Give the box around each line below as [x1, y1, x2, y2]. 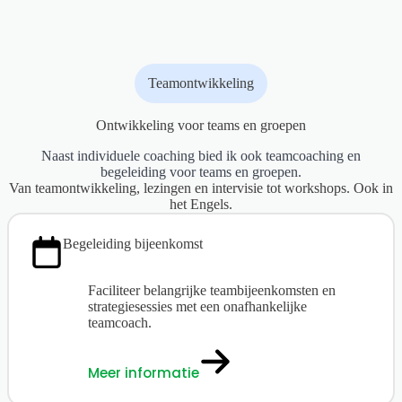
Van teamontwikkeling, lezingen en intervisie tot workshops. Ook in [9, 179, 393, 196]
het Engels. [170, 196, 232, 212]
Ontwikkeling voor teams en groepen [96, 117, 306, 133]
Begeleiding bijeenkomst [63, 235, 203, 251]
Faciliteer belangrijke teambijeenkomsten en [88, 282, 336, 298]
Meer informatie [88, 363, 199, 382]
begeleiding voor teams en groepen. [100, 163, 301, 179]
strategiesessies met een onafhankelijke [88, 298, 307, 314]
